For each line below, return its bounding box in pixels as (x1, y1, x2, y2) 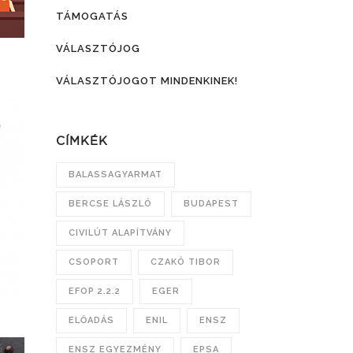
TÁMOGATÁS (56, 10, 128, 22)
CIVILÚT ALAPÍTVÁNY (69, 228, 172, 238)
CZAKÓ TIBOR (150, 257, 221, 267)
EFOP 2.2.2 (69, 286, 121, 296)
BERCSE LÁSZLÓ (69, 199, 152, 209)
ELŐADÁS (69, 315, 114, 325)
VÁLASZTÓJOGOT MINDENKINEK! (56, 75, 238, 87)
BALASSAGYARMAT (69, 169, 162, 180)
